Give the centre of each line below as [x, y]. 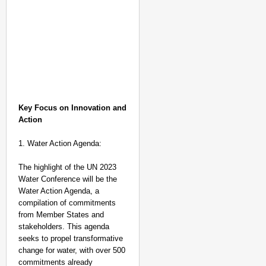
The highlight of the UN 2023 [67, 167]
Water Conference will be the [68, 179]
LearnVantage [196, 259]
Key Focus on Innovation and [72, 108]
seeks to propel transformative [71, 238]
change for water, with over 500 [72, 250]
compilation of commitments [67, 203]
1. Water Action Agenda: [60, 143]
